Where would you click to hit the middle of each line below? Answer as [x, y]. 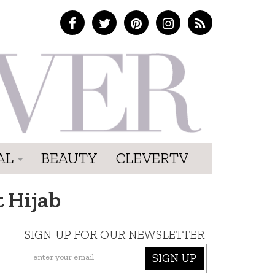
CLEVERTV [152, 158]
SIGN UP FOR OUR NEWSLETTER [115, 234]
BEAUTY [69, 158]
